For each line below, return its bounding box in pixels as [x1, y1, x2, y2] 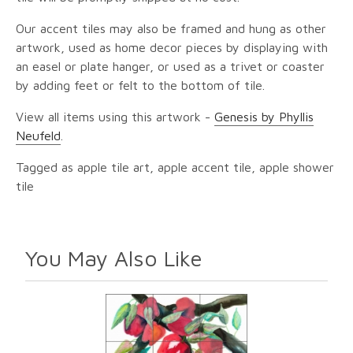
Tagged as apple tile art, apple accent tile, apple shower [16, 160, 334, 175]
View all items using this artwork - [16, 110, 214, 124]
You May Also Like [25, 245, 203, 272]
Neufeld [16, 128, 61, 143]
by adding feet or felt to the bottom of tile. [16, 78, 265, 93]
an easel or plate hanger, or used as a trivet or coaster [16, 59, 325, 74]
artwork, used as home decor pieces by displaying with [16, 40, 328, 55]
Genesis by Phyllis [214, 110, 314, 124]
